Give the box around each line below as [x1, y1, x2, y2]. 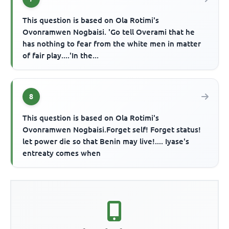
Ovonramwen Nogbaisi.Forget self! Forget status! [22, 125, 201, 134]
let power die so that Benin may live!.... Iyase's [22, 136, 190, 146]
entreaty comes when [22, 148, 101, 157]
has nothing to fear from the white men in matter [22, 39, 201, 48]
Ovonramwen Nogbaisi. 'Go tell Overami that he [22, 27, 195, 36]
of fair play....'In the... [22, 51, 99, 60]
